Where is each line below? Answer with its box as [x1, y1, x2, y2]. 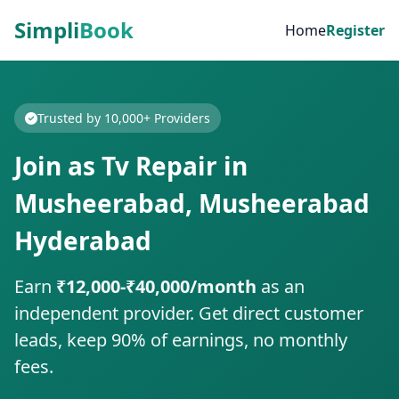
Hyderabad [14, 224, 151, 257]
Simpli [14, 15, 79, 45]
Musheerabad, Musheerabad [14, 186, 370, 220]
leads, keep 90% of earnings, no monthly [14, 328, 347, 352]
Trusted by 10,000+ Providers [37, 110, 210, 126]
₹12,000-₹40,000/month [56, 274, 256, 298]
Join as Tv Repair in [14, 149, 248, 183]
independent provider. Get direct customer [14, 301, 363, 325]
